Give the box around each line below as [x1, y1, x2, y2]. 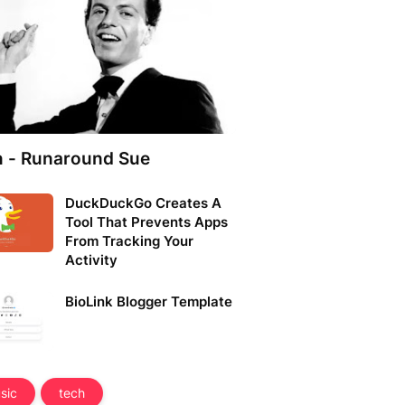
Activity [65, 251, 118, 268]
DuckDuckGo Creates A [65, 194, 221, 212]
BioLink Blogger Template [65, 293, 232, 310]
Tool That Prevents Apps [65, 213, 228, 231]
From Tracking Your [65, 232, 193, 250]
